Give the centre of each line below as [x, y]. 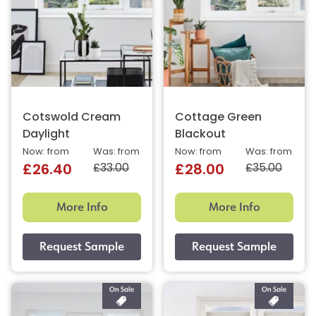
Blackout [200, 134]
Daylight [46, 134]
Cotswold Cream [72, 117]
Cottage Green [218, 117]
